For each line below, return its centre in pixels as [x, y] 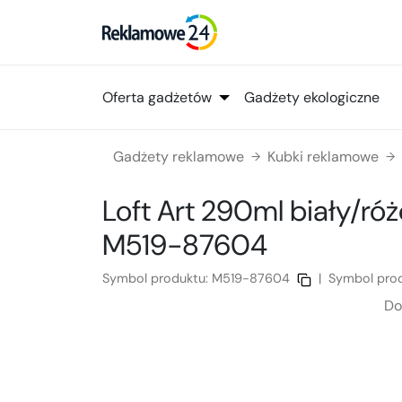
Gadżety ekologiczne [312, 97]
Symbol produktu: [157, 279]
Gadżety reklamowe [179, 157]
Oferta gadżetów [157, 97]
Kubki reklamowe [323, 157]
